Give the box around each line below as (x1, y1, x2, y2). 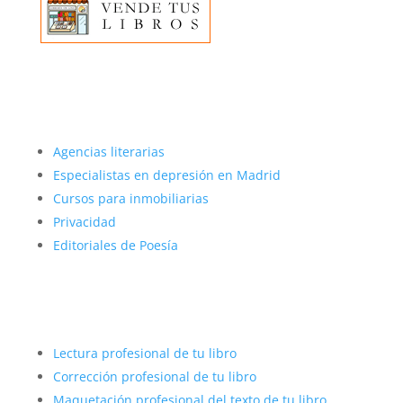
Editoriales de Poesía (52, 236, 178, 254)
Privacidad (52, 212, 116, 230)
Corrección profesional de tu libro (52, 367, 256, 385)
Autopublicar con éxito (40, 304, 288, 337)
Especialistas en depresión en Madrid (52, 166, 281, 184)
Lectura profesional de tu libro (52, 344, 237, 362)
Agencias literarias (52, 142, 165, 160)
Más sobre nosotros (40, 112, 192, 134)
